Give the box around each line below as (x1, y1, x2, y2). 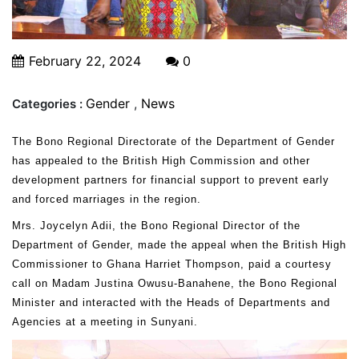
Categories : (12, 95, 86, 111)
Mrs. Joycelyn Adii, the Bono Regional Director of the (12, 220, 301, 232)
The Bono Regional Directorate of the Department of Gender (12, 135, 335, 147)
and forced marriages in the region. (12, 192, 201, 205)
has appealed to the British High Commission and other (12, 154, 310, 167)
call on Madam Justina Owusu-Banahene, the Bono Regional (12, 277, 337, 290)
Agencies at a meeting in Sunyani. (12, 316, 198, 329)
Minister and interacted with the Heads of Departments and (12, 296, 330, 309)
